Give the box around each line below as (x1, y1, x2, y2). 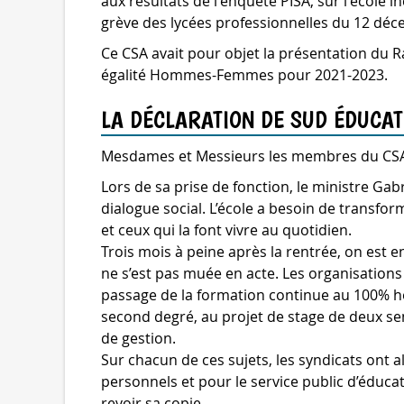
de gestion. (101, 328, 176, 348)
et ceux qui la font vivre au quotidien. (101, 220, 352, 240)
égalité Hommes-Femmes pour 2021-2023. (101, 65, 388, 85)
